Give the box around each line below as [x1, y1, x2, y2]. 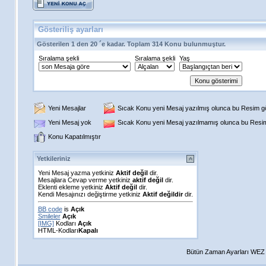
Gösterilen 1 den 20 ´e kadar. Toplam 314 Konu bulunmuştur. [36, 40, 226, 47]
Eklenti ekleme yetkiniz [37, 183, 105, 191]
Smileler [37, 213, 61, 220]
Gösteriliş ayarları [37, 25, 103, 34]
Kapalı [78, 227, 98, 234]
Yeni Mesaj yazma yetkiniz [37, 169, 116, 176]
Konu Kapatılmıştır [47, 133, 101, 140]
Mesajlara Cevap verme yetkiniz [37, 176, 132, 183]
